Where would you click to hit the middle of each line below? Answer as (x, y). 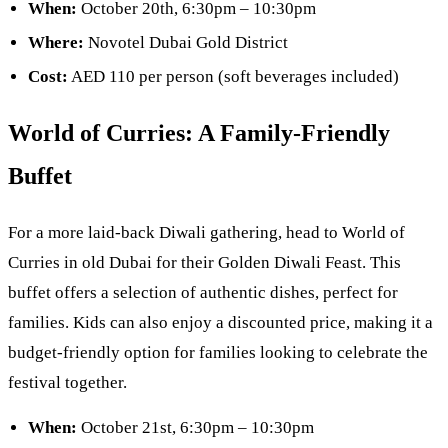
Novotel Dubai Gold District (186, 42)
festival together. (67, 382)
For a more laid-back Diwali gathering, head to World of (206, 232)
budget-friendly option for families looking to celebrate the (218, 352)
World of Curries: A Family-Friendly (199, 132)
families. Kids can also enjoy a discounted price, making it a (220, 322)
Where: (56, 42)
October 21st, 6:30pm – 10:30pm (195, 427)
